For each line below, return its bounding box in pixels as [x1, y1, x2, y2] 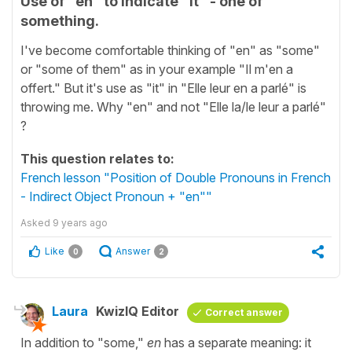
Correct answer [205, 306, 283, 318]
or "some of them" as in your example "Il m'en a [20, 60, 293, 77]
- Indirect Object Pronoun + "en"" [20, 188, 212, 204]
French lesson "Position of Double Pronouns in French [20, 169, 331, 185]
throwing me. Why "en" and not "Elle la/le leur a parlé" [20, 98, 326, 115]
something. [20, 13, 99, 29]
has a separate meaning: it [161, 334, 311, 350]
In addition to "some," [20, 334, 147, 350]
